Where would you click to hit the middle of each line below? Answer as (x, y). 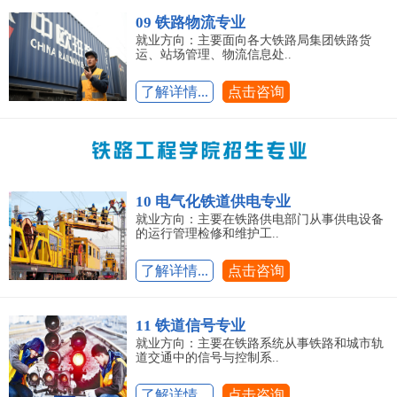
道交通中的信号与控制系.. (207, 358)
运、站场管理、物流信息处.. (214, 55)
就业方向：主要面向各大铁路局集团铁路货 (253, 41)
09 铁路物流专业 (191, 23)
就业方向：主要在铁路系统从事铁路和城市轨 (260, 344)
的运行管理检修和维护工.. (207, 234)
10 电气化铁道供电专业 (213, 202)
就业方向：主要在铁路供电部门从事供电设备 (260, 220)
